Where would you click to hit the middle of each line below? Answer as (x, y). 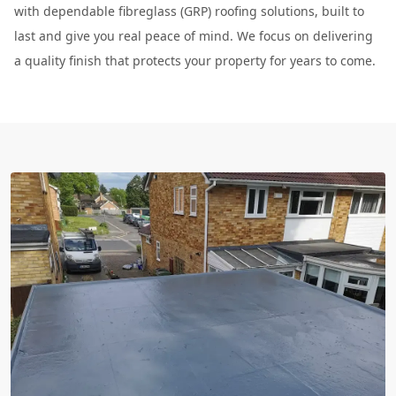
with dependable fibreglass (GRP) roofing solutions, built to (189, 11)
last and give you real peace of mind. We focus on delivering (194, 35)
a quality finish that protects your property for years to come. (195, 60)
